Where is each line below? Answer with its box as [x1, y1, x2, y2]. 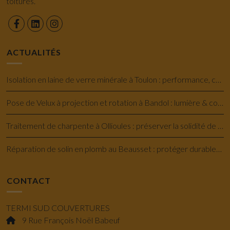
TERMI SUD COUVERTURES [6, 203, 110, 213]
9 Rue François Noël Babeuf [21, 215, 120, 225]
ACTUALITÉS [7, 47, 61, 57]
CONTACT [7, 176, 51, 186]
